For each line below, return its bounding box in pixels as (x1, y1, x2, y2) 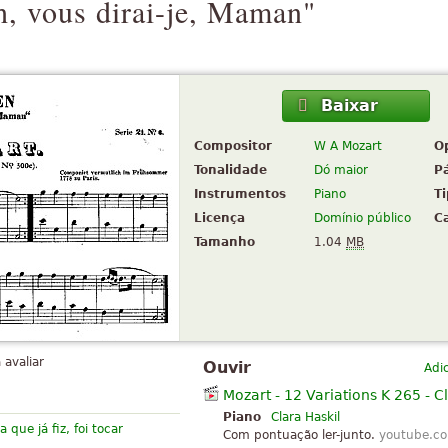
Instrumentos (194, 187, 286, 202)
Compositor (194, 139, 272, 154)
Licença (194, 211, 245, 226)
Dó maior (314, 163, 368, 178)
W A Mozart (314, 139, 382, 154)
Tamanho (194, 235, 255, 250)
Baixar (320, 96, 378, 116)
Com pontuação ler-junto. (223, 428, 375, 443)
